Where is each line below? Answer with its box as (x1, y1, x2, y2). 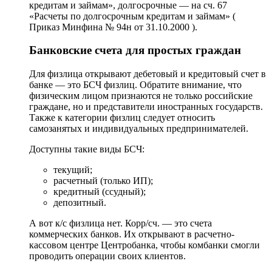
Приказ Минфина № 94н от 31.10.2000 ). (29, 21, 197, 32)
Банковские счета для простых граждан (29, 44, 241, 57)
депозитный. (53, 197, 106, 208)
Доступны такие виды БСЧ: (29, 144, 144, 155)
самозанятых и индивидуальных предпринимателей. (29, 123, 248, 134)
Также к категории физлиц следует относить (29, 112, 215, 123)
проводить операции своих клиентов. (29, 251, 186, 262)
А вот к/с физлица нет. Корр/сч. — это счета (29, 218, 212, 229)
